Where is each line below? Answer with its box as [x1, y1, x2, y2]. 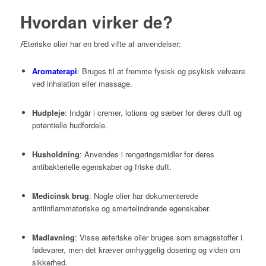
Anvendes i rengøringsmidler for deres [84, 148, 214, 160]
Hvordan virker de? [20, 9, 173, 34]
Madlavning [31, 232, 75, 243]
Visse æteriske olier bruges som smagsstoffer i [79, 232, 242, 243]
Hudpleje [31, 107, 65, 119]
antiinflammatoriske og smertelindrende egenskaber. [31, 202, 211, 214]
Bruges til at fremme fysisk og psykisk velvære [81, 65, 245, 77]
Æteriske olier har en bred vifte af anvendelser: [20, 37, 181, 49]
